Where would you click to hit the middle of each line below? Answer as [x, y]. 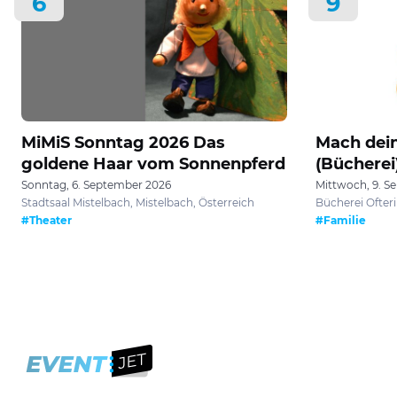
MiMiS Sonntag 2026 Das [123, 142]
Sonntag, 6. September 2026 [96, 184]
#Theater [47, 220]
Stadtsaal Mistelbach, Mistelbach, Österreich [138, 202]
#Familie [341, 220]
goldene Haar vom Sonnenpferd [153, 163]
